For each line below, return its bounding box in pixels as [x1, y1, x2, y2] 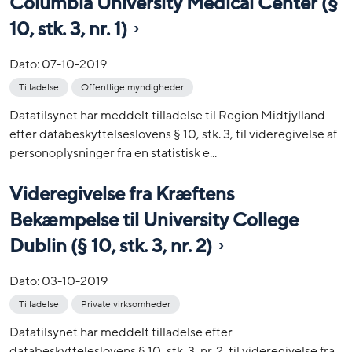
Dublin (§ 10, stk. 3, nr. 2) [9, 234, 212, 259]
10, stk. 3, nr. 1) [9, 16, 127, 42]
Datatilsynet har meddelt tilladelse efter [9, 324, 233, 342]
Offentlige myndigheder [81, 80, 184, 93]
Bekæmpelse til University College [9, 208, 299, 233]
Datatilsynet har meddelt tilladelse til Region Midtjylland [9, 106, 325, 124]
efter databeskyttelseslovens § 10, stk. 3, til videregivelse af [9, 125, 337, 143]
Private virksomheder [81, 298, 170, 311]
